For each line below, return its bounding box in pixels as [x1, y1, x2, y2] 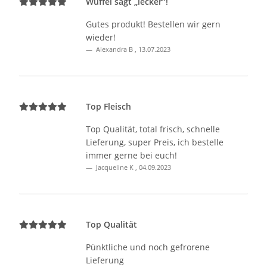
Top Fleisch [86, 101, 131, 113]
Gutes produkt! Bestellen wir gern [86, 18, 221, 30]
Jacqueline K [96, 163, 133, 172]
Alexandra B [96, 45, 133, 54]
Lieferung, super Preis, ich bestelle [86, 136, 223, 148]
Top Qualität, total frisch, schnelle [86, 123, 220, 135]
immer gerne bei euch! [86, 150, 177, 162]
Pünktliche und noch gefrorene [86, 241, 210, 253]
